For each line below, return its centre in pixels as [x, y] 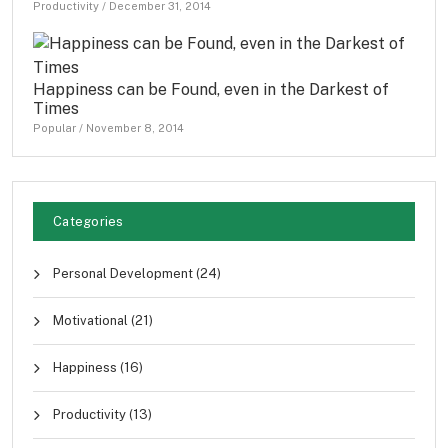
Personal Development [123, 274]
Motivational [90, 321]
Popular [54, 128]
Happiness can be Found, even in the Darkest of [211, 90]
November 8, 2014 [135, 128]
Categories [88, 222]
